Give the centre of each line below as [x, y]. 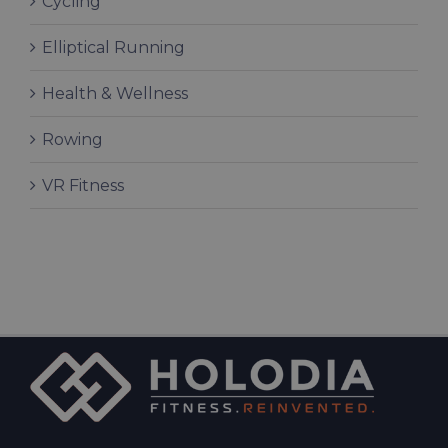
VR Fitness [83, 185]
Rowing [72, 139]
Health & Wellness [115, 93]
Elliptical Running [113, 47]
